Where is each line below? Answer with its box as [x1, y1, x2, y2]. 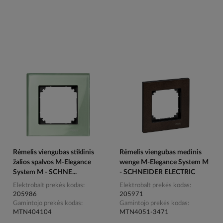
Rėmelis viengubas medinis [119, 149, 202, 156]
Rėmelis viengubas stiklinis [13, 149, 95, 156]
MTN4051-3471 [119, 209, 169, 216]
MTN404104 [13, 209, 52, 216]
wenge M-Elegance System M [119, 159, 209, 166]
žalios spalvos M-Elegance [13, 159, 92, 166]
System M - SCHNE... [13, 169, 77, 176]
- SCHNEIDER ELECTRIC [119, 169, 195, 176]
